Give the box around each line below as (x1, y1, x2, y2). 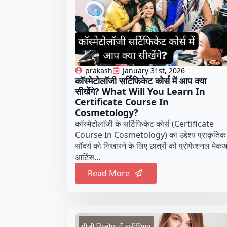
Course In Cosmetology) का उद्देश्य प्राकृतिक (75, 129, 226, 140)
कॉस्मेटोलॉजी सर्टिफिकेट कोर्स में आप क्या (75, 74, 206, 87)
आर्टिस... (75, 151, 100, 163)
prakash (85, 65, 112, 75)
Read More (88, 167, 130, 179)
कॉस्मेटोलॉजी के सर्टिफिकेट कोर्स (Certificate (75, 118, 214, 129)
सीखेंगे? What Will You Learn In (75, 85, 205, 97)
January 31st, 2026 (123, 65, 185, 75)
